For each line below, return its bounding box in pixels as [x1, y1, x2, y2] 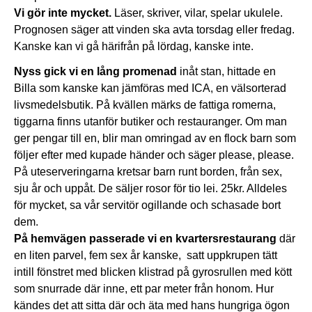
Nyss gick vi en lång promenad [14, 65, 177, 78]
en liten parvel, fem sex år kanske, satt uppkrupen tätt [14, 249, 277, 262]
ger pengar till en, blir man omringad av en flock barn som [14, 132, 296, 145]
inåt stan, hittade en [177, 65, 276, 78]
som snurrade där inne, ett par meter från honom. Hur [14, 283, 274, 295]
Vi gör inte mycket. [14, 7, 111, 19]
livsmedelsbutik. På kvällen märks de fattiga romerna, [14, 99, 276, 111]
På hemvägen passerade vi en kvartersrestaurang [14, 233, 279, 245]
